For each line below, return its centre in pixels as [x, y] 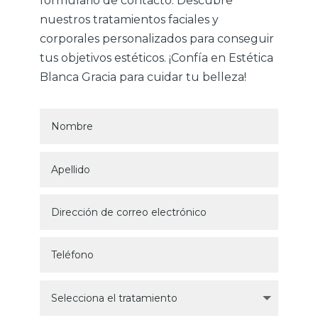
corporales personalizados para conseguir [157, 39]
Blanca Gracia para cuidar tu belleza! [143, 77]
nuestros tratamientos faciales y [129, 20]
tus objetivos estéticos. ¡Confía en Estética [157, 58]
